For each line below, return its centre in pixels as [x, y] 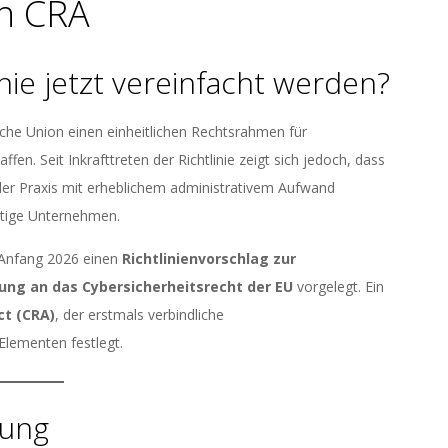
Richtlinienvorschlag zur [209, 258]
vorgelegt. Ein [338, 286]
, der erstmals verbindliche [139, 314]
